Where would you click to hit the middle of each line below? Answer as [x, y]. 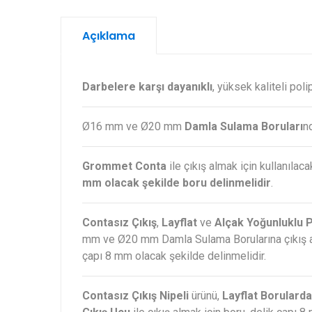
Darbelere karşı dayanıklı [147, 87]
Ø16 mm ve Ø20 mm [133, 127]
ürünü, [205, 296]
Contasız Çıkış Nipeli [135, 296]
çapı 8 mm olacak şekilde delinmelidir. [174, 256]
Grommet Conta [124, 166]
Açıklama [109, 36]
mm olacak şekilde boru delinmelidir [177, 183]
